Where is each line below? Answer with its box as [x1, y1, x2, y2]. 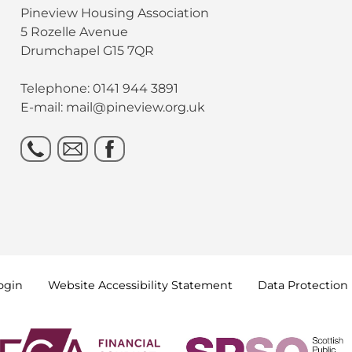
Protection [288, 277, 348, 292]
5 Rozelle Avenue [20, 24, 129, 39]
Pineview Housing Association [20, 5, 210, 20]
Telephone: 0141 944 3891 [20, 80, 179, 96]
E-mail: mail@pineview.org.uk [20, 99, 206, 115]
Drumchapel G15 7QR [20, 42, 155, 58]
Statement [171, 277, 233, 292]
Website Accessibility [48, 277, 171, 292]
